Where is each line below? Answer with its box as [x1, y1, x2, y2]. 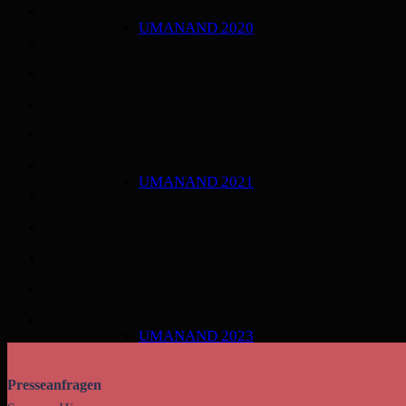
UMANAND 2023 [139, 327, 254, 344]
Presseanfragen [7, 376, 101, 392]
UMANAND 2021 [139, 173, 254, 190]
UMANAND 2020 [139, 19, 254, 36]
